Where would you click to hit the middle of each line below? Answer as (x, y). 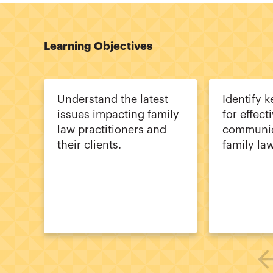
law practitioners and (112, 129)
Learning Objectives (98, 46)
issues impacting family (118, 114)
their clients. (89, 145)
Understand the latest (113, 99)
